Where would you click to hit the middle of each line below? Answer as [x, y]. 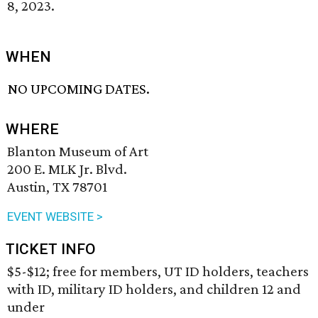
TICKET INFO [51, 250]
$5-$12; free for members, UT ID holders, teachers [158, 272]
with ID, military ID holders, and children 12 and [154, 289]
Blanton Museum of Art [78, 152]
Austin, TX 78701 [57, 187]
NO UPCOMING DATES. [79, 89]
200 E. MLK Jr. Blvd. [67, 169]
